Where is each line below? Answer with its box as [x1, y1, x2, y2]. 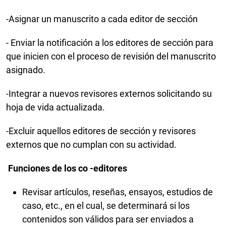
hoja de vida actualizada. [6, 102, 107, 113]
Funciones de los [8, 163, 78, 174]
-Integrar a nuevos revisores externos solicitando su [6, 88, 212, 99]
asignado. [6, 65, 47, 76]
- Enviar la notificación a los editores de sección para [6, 37, 213, 48]
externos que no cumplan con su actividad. [6, 139, 179, 150]
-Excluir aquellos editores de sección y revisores [6, 126, 196, 137]
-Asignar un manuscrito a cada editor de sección [6, 14, 200, 25]
